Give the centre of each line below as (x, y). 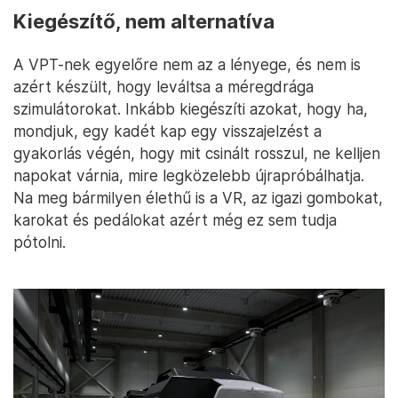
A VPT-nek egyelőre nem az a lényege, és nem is (187, 64)
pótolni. (40, 242)
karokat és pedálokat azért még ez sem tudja (175, 219)
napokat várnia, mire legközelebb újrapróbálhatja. (189, 175)
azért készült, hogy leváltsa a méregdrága (163, 86)
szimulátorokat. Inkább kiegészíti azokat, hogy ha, (191, 108)
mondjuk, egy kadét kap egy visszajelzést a (167, 131)
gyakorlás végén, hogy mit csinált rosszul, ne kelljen (197, 153)
